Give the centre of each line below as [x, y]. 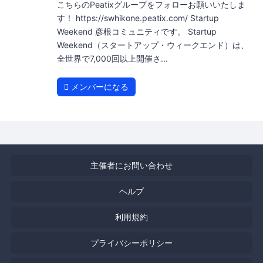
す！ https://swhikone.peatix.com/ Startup [138, 18]
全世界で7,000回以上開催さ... [112, 59]
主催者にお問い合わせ [131, 166]
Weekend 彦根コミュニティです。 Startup [136, 32]
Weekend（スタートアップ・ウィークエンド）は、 [153, 45]
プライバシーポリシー [131, 243]
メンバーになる [98, 87]
